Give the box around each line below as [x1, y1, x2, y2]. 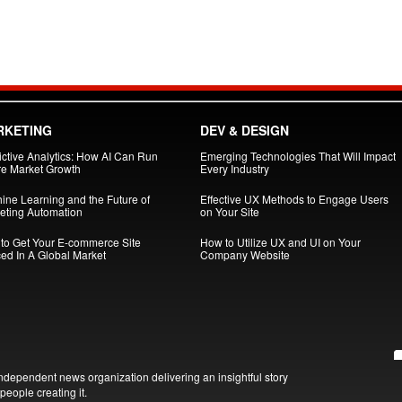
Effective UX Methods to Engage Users [199, 191, 389, 206]
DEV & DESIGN [199, 121, 289, 139]
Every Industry [199, 161, 269, 176]
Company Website [199, 247, 290, 262]
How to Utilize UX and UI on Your [199, 234, 361, 249]
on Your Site [199, 204, 259, 219]
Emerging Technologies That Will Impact [199, 148, 396, 163]
